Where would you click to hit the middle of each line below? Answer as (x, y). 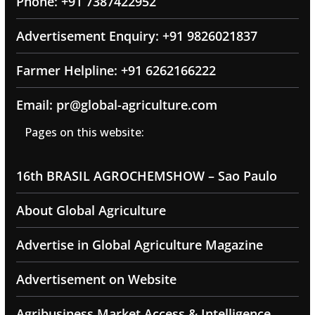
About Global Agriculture (91, 211)
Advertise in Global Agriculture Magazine (139, 245)
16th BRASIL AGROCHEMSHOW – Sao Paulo (146, 176)
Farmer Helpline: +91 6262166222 (116, 71)
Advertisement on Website (96, 279)
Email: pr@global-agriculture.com (116, 105)
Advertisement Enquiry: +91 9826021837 (136, 36)
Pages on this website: (84, 133)
